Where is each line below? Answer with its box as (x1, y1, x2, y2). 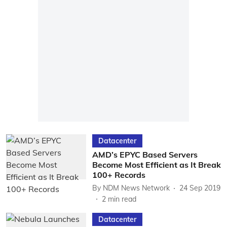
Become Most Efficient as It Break (92, 160, 221, 170)
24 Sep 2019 (179, 183, 220, 193)
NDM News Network (102, 183, 170, 193)
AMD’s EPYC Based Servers (92, 149, 198, 160)
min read (107, 195, 136, 204)
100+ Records (92, 170, 145, 180)
